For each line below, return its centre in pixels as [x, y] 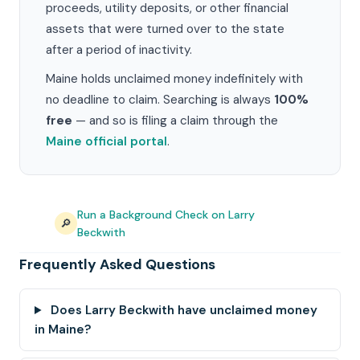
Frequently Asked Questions [117, 264]
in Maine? [63, 329]
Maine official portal [106, 141]
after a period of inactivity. [119, 50]
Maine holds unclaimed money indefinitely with [174, 79]
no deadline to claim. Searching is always [160, 100]
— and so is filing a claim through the [175, 121]
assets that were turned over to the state [165, 29]
